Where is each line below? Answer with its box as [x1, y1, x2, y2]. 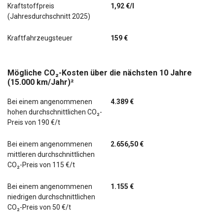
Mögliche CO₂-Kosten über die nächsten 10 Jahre [7, 68, 192, 78]
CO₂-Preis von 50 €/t [7, 203, 71, 212]
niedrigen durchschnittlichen [7, 193, 95, 201]
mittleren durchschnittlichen [7, 150, 95, 159]
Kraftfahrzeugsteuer [7, 34, 73, 42]
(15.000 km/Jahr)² [7, 77, 74, 87]
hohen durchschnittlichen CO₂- [7, 108, 102, 116]
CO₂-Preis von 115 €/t [7, 161, 75, 169]
